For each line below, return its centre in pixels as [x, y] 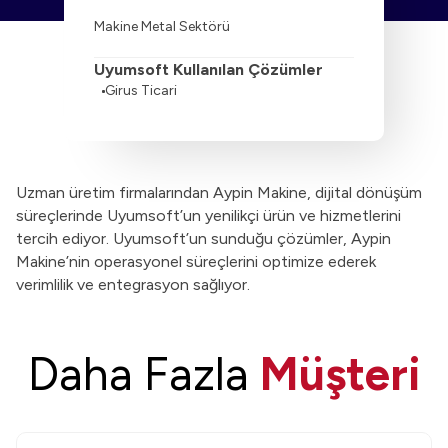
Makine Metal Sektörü [162, 26]
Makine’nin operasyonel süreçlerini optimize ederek [196, 261]
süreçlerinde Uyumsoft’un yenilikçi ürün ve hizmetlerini [208, 215]
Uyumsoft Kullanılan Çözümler [208, 69]
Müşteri [340, 374]
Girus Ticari [141, 90]
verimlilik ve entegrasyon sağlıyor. [133, 284]
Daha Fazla [143, 374]
